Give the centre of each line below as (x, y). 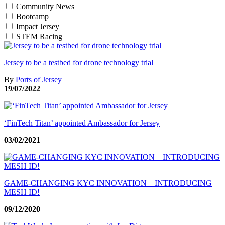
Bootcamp (32, 16)
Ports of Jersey (39, 79)
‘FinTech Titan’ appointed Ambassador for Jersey (82, 123)
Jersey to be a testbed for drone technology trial (79, 62)
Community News (45, 6)
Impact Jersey (38, 26)
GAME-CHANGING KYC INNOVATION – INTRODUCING (108, 183)
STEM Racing (39, 36)
